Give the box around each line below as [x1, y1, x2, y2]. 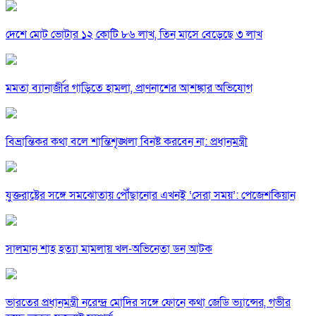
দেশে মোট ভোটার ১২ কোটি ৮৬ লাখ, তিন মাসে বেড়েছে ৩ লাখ [6, 27, 262, 43]
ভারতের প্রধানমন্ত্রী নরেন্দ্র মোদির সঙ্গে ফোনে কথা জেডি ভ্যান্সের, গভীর [6, 295, 291, 311]
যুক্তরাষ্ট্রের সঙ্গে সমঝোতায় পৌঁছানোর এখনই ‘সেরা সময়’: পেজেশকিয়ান [6, 188, 296, 204]
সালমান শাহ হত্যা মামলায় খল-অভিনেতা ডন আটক [6, 241, 212, 257]
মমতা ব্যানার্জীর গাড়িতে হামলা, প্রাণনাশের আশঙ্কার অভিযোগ [6, 80, 253, 97]
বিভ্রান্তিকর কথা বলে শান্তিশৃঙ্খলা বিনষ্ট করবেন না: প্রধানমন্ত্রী [6, 134, 248, 150]
